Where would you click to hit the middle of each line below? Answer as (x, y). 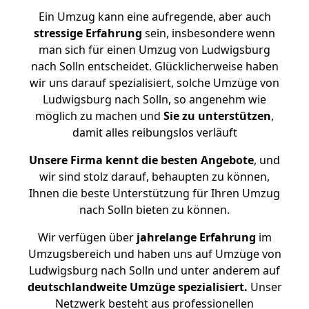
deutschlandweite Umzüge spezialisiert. (137, 287)
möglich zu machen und (99, 116)
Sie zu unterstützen (217, 116)
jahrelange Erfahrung (195, 237)
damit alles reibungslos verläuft (154, 132)
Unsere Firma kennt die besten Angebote (141, 160)
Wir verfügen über (86, 237)
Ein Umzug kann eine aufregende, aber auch (154, 17)
